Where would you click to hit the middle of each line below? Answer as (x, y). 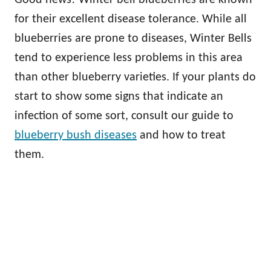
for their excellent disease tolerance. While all (131, 19)
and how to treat (181, 135)
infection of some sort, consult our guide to (124, 116)
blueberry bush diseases (76, 135)
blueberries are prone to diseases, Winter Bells (133, 38)
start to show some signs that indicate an (119, 96)
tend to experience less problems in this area (129, 58)
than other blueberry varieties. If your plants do (135, 77)
